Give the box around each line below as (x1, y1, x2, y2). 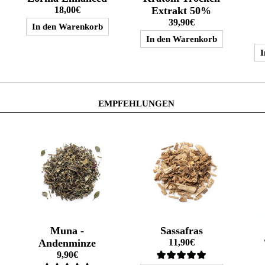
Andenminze (38, 237, 96, 249)
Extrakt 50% (151, 5, 212, 17)
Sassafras (160, 225, 203, 237)
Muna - (50, 225, 85, 237)
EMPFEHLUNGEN (98, 99, 174, 108)
